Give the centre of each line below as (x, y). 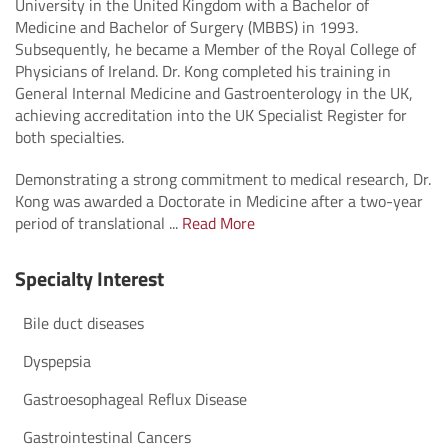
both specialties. (69, 136)
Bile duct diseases (83, 322)
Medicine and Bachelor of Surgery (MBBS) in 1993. (186, 26)
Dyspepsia (57, 360)
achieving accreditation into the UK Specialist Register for (211, 114)
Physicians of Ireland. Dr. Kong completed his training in (203, 70)
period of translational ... (98, 222)
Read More (218, 222)
